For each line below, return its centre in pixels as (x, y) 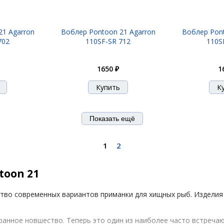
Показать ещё (112, 118)
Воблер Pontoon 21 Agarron (108, 32)
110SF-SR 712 (108, 41)
